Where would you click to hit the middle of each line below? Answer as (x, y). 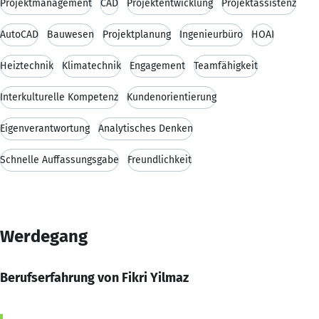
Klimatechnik (91, 66)
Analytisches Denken (146, 128)
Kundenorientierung (172, 97)
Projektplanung (137, 34)
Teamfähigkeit (226, 66)
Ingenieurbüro (211, 34)
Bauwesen (70, 34)
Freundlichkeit (159, 159)
